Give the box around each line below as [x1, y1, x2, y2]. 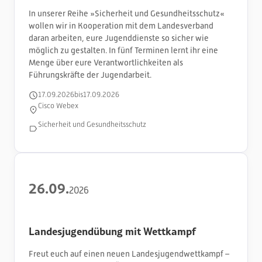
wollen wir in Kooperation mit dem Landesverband [29, 20, 213, 30]
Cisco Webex [38, 102, 78, 111]
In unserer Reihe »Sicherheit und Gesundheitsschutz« [29, 8, 225, 18]
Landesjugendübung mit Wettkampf [29, 223, 196, 239]
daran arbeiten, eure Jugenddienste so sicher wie [29, 33, 209, 43]
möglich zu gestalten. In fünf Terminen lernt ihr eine [29, 45, 218, 55]
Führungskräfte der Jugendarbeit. [29, 70, 151, 80]
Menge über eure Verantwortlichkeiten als [29, 57, 183, 67]
